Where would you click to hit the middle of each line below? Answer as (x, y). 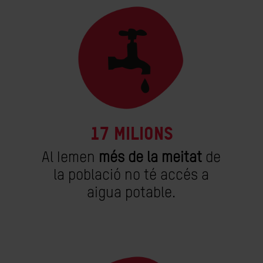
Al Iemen (70, 158)
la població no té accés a (131, 176)
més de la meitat (151, 158)
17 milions (131, 133)
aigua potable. (131, 193)
